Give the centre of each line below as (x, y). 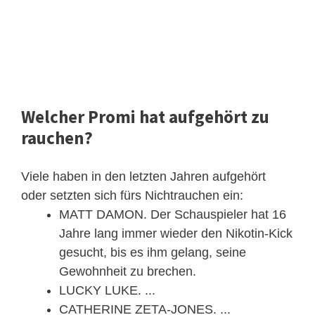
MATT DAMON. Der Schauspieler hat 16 (173, 214)
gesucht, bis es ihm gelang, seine (153, 252)
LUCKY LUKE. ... (107, 290)
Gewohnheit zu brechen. (128, 271)
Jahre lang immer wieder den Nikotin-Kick (176, 233)
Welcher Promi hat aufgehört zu (145, 116)
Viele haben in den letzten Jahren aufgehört (143, 176)
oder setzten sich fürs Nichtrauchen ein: (132, 195)
